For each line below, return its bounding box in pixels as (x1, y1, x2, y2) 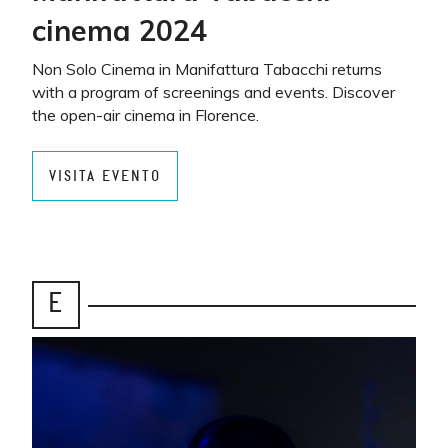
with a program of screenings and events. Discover (32, 82, 395, 102)
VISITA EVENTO (49, 168, 161, 184)
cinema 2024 (32, 12, 207, 48)
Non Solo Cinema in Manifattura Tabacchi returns (32, 59, 382, 79)
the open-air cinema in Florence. (32, 105, 259, 125)
